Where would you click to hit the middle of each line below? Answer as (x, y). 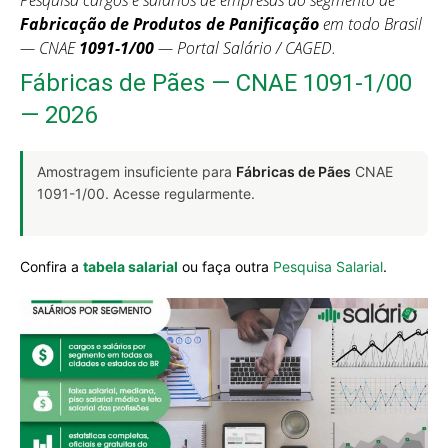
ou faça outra (225, 266)
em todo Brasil (370, 24)
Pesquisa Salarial (328, 266)
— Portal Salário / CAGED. (245, 48)
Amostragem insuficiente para (136, 171)
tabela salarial (130, 266)
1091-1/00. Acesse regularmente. (146, 193)
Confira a (51, 266)
